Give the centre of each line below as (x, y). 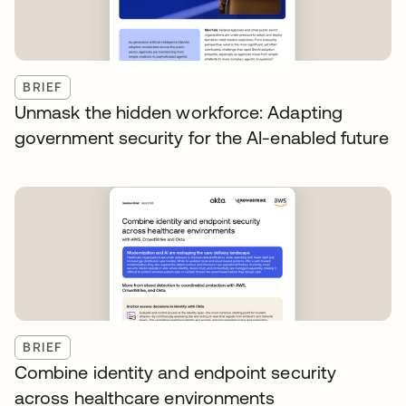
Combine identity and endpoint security (176, 372)
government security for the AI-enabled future (202, 137)
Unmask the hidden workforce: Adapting (179, 112)
